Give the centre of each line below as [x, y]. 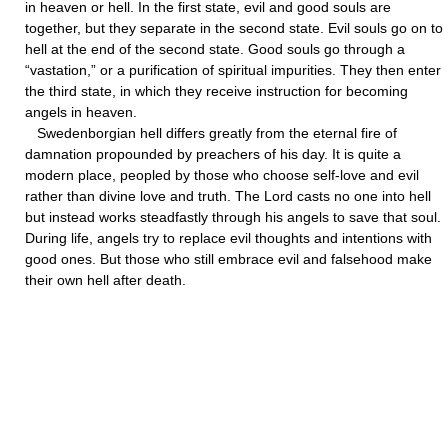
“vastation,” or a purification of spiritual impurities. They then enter [233, 70]
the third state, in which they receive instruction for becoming [216, 91]
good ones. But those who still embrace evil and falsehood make [228, 259]
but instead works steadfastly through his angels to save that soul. [233, 217]
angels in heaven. [81, 112]
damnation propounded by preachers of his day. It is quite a [213, 154]
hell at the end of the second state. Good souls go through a [215, 49]
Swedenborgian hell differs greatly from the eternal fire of [211, 133]
